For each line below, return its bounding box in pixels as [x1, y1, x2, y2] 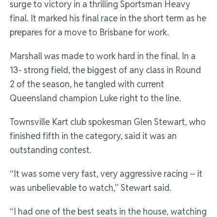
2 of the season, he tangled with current [10, 78, 164, 90]
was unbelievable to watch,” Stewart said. [10, 182, 171, 194]
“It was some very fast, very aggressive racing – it [10, 168, 202, 180]
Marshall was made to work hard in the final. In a [10, 50, 196, 62]
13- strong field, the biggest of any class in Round [10, 64, 201, 76]
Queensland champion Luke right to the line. [10, 93, 181, 104]
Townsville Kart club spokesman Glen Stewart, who [10, 116, 206, 128]
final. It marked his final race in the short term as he [10, 13, 206, 24]
